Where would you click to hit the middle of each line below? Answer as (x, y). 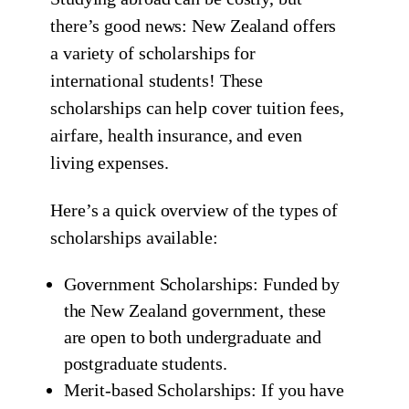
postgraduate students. (145, 364)
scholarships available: (134, 238)
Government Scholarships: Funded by (202, 284)
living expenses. (110, 163)
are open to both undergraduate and (193, 337)
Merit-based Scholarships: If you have (204, 390)
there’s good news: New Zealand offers (194, 26)
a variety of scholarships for (153, 53)
